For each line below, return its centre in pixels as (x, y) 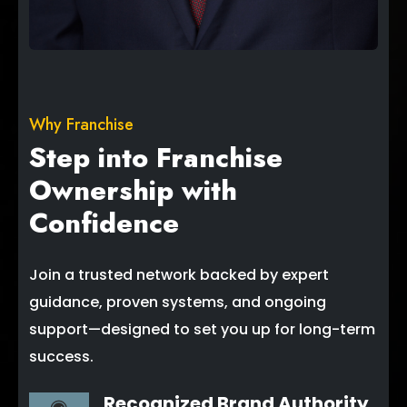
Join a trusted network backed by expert (179, 275)
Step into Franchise (156, 158)
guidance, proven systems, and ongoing (178, 303)
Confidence (104, 223)
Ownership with (133, 191)
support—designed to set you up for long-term (202, 330)
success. (61, 357)
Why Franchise (81, 125)
